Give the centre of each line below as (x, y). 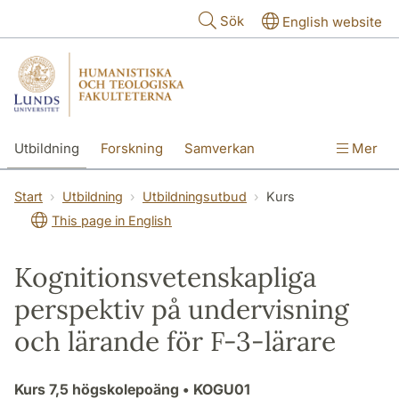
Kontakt (38, 186)
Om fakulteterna (134, 186)
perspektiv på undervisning (182, 309)
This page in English (112, 220)
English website (332, 22)
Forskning (132, 148)
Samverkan (220, 148)
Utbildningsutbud (195, 196)
